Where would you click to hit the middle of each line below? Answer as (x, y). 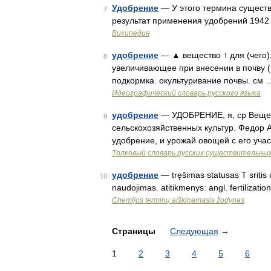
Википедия (131, 33)
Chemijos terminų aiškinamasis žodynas (178, 200)
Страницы (135, 231)
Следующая (194, 231)
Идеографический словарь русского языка (186, 93)
